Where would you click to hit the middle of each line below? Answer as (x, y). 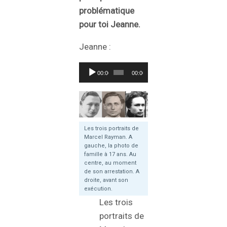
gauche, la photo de (111, 146)
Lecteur (93, 69)
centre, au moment (110, 163)
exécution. (98, 189)
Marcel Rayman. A (108, 137)
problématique (107, 11)
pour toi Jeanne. (110, 25)
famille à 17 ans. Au (110, 155)
